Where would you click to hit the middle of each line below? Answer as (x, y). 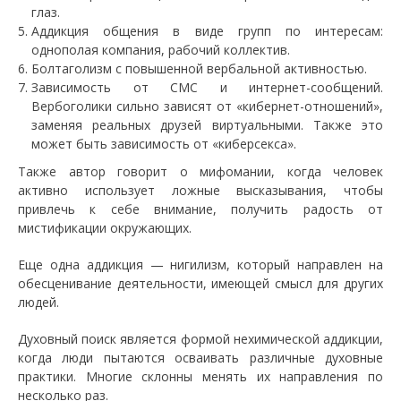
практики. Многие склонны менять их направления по (200, 376)
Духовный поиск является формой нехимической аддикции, (200, 339)
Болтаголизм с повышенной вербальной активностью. (199, 68)
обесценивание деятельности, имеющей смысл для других (200, 283)
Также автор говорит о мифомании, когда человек (200, 171)
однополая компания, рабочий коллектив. (161, 50)
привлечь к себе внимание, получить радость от (200, 209)
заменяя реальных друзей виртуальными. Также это (207, 125)
